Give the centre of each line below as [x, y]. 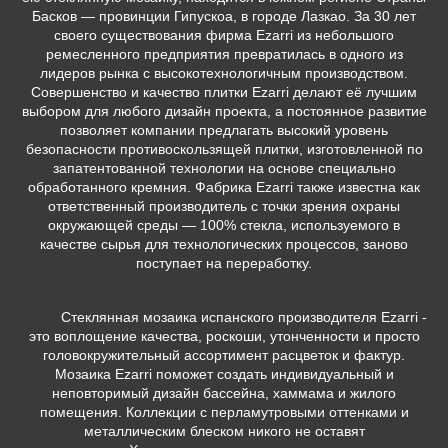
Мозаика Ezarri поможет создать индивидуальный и [224, 374]
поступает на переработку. [224, 263]
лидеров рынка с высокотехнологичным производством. [224, 73]
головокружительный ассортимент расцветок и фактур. [224, 355]
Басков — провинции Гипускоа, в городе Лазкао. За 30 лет [224, 16]
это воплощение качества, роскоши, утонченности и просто [224, 336]
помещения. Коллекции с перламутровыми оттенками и [224, 412]
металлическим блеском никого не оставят [224, 431]
